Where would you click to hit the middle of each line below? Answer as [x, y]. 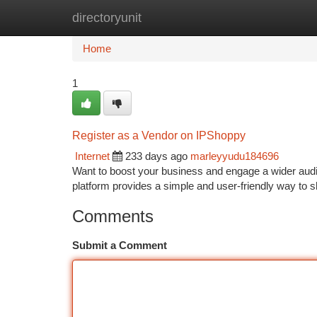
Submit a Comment [120, 245]
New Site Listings [183, 17]
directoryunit [107, 18]
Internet [92, 156]
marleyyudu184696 [235, 156]
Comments [113, 216]
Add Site [264, 17]
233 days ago [156, 156]
